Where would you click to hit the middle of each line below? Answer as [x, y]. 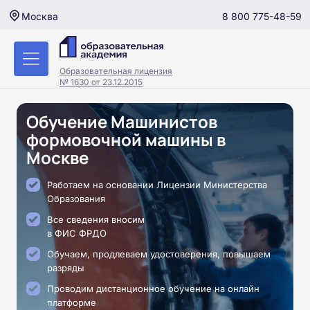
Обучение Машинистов [122, 121]
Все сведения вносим [96, 219]
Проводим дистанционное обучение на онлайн [153, 289]
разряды [66, 268]
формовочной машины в [126, 139]
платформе [72, 302]
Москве [57, 157]
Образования [76, 199]
